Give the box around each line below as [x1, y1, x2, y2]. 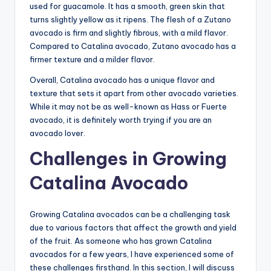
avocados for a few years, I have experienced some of [30, 249, 234, 259]
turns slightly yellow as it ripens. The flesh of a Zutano [30, 14, 231, 24]
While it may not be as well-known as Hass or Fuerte [30, 101, 227, 111]
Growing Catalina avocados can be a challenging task [30, 209, 230, 219]
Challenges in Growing [30, 147, 227, 170]
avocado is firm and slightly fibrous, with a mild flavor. [30, 27, 228, 38]
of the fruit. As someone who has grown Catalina [30, 235, 212, 246]
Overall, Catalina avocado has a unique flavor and [30, 74, 215, 85]
